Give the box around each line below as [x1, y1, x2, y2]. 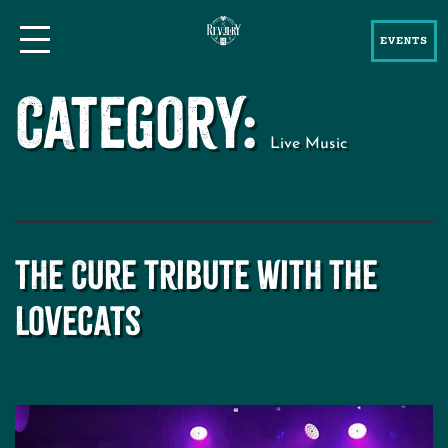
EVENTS [379, 33, 428, 49]
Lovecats [15, 297, 141, 346]
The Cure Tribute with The [15, 251, 378, 300]
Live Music [270, 136, 347, 152]
